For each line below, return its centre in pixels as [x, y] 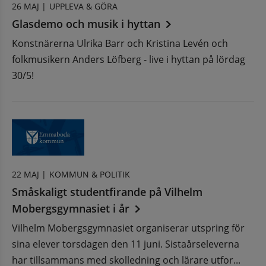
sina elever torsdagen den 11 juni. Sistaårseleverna [126, 244]
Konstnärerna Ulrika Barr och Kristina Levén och [120, 43]
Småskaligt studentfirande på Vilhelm [107, 191]
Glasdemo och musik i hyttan [86, 23]
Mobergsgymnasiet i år [71, 208]
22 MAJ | [29, 174]
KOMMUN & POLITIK [90, 174]
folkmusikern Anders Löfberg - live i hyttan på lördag [129, 59]
